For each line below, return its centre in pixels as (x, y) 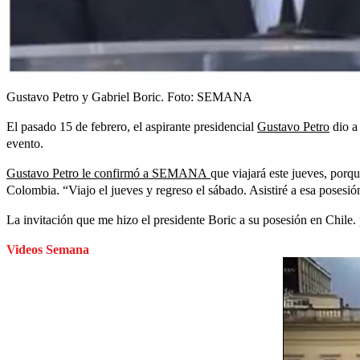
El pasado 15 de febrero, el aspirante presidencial (132, 127)
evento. (25, 143)
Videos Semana (48, 250)
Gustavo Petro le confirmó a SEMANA (107, 173)
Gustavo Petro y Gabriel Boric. (85, 97)
